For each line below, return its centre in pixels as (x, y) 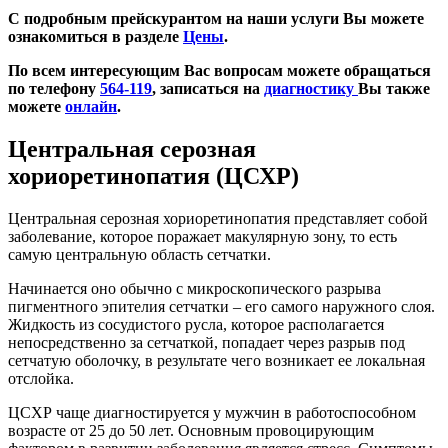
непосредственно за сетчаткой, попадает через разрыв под (206, 342)
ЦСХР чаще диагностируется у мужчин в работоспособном (212, 412)
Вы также (394, 88)
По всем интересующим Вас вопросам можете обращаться (219, 70)
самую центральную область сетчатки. (139, 254)
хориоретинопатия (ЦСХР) (153, 175)
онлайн (91, 106)
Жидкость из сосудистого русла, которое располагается (196, 324)
